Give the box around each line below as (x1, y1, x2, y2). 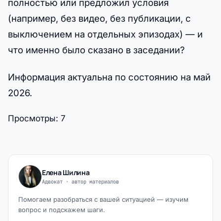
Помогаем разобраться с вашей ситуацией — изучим (18, 195, 188, 204)
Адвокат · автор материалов (42, 178, 119, 185)
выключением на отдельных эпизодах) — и (8, 29, 203, 40)
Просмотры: (8, 113, 58, 124)
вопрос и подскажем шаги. (18, 206, 105, 214)
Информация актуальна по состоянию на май (8, 72, 211, 83)
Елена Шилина (42, 167, 90, 177)
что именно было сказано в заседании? (8, 44, 184, 56)
